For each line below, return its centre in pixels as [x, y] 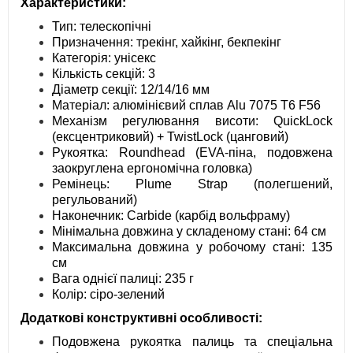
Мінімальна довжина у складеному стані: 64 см [189, 232]
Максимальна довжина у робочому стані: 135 [192, 247]
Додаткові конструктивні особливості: [141, 318]
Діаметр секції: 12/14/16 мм [131, 90]
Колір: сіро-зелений [108, 295]
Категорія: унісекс [104, 58]
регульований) [95, 200]
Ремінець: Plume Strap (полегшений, [192, 184]
